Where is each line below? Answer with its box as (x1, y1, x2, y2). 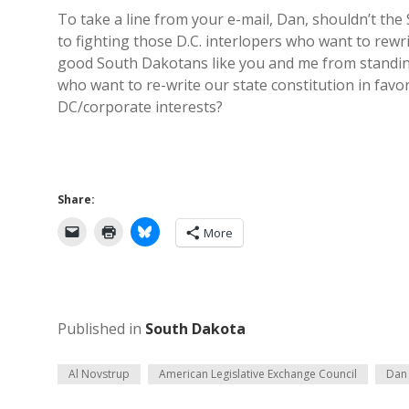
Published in (58, 319, 145, 339)
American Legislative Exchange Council (159, 366, 357, 382)
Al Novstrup (68, 366, 130, 382)
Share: (58, 192, 95, 207)
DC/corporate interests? (58, 97, 223, 117)
